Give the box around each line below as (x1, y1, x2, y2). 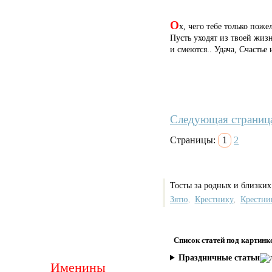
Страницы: (170, 135, 218, 146)
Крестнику (194, 194, 234, 204)
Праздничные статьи (178, 253, 260, 262)
